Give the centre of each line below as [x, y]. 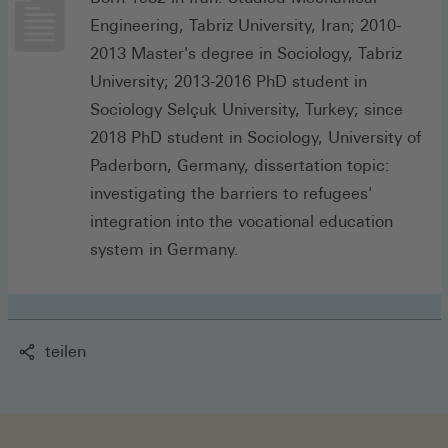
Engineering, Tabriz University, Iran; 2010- [245, 25]
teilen [65, 351]
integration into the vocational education [241, 221]
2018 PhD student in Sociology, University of [255, 137]
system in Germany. [164, 249]
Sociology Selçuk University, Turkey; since [246, 109]
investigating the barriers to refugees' [231, 193]
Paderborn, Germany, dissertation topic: [240, 165]
